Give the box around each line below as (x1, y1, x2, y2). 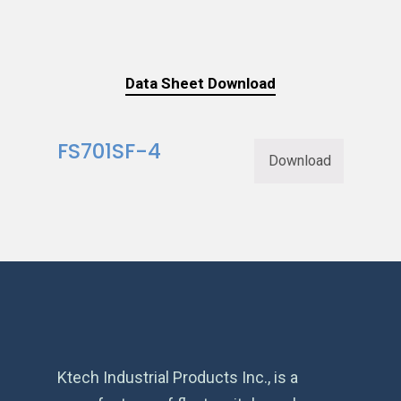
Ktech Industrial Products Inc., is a (57, 368, 298, 387)
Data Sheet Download (125, 73, 276, 92)
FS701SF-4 (57, 135, 161, 166)
